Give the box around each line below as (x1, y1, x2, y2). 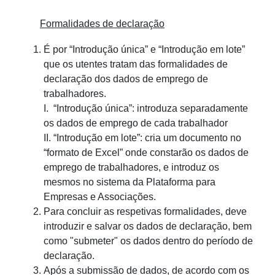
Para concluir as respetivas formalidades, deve (44, 206, 247, 217)
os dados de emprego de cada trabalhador (44, 118, 228, 129)
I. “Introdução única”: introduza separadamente (44, 103, 248, 114)
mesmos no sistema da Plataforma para (44, 177, 215, 188)
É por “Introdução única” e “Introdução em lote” (44, 44, 245, 55)
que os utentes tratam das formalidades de (44, 59, 228, 70)
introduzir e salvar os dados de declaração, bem (44, 221, 252, 232)
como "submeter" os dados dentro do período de (44, 236, 253, 247)
